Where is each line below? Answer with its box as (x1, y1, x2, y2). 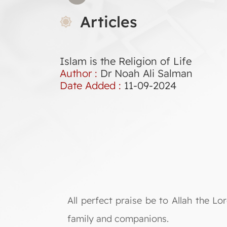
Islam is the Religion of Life (60, 55, 192, 67)
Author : (60, 67, 100, 80)
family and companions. (67, 213, 169, 225)
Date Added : (60, 79, 124, 92)
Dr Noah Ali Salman (100, 67, 193, 80)
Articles (80, 12, 137, 31)
